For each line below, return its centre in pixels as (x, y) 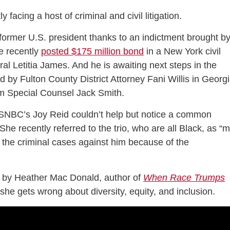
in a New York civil (182, 51)
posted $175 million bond (92, 51)
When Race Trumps (184, 178)
